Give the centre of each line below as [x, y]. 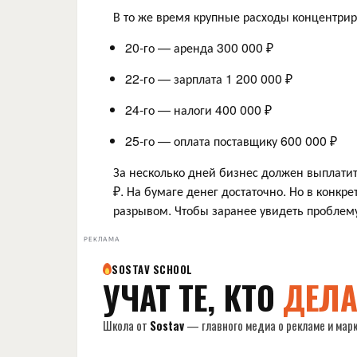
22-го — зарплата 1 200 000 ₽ [209, 78]
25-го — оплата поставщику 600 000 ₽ [231, 140]
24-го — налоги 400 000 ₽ [198, 109]
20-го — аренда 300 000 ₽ [199, 47]
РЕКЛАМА [102, 240]
